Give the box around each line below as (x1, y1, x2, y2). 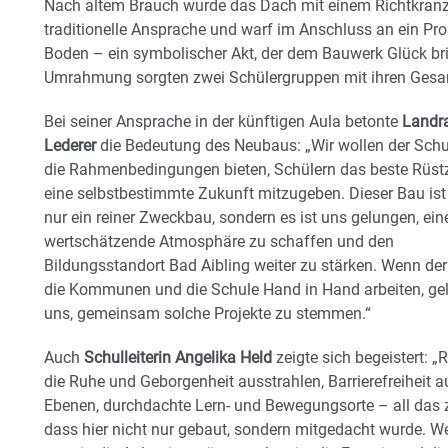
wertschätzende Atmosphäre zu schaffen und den (44, 232, 394, 252)
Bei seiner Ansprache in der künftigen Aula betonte (44, 112, 402, 132)
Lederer (44, 136, 96, 156)
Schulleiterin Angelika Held (84, 348, 272, 368)
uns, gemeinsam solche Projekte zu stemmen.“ (44, 304, 371, 324)
